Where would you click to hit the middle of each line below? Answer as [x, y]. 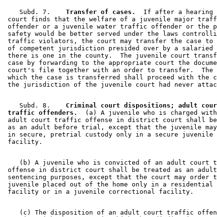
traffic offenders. [41, 112]
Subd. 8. [31, 105]
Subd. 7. [31, 12]
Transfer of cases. [97, 12]
